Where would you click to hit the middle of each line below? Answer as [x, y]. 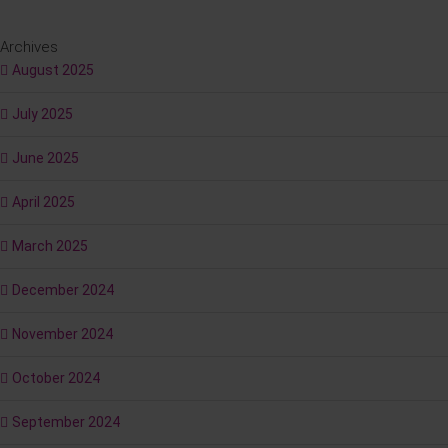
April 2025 [43, 202]
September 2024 [66, 422]
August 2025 [53, 70]
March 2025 [50, 246]
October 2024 [56, 378]
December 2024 [63, 290]
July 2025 [42, 114]
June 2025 [45, 158]
